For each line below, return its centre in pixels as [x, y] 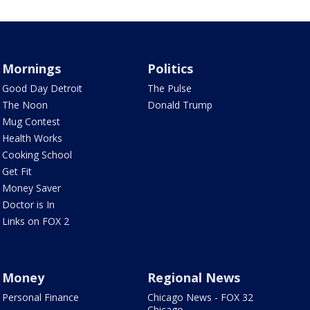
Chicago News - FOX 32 [201, 298]
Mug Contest [31, 122]
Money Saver [31, 188]
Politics [171, 69]
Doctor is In [28, 205]
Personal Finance [40, 298]
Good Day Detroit [42, 89]
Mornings [31, 69]
